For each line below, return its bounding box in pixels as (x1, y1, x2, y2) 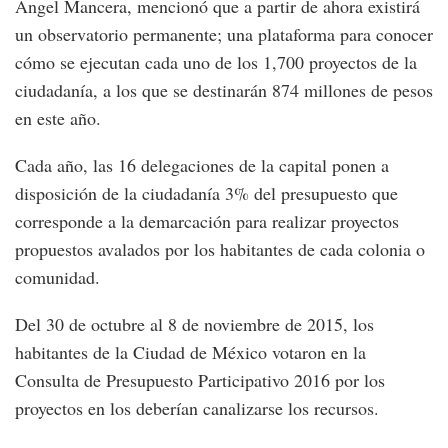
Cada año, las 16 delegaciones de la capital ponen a (15, 153, 389, 178)
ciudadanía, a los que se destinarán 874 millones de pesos (15, 78, 433, 103)
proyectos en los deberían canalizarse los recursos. (15, 396, 379, 421)
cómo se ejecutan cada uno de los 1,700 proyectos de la (15, 50, 417, 75)
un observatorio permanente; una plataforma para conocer (15, 22, 433, 47)
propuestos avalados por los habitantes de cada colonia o (15, 237, 425, 262)
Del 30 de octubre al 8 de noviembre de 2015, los (15, 312, 374, 337)
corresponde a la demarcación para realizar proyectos (15, 209, 399, 234)
